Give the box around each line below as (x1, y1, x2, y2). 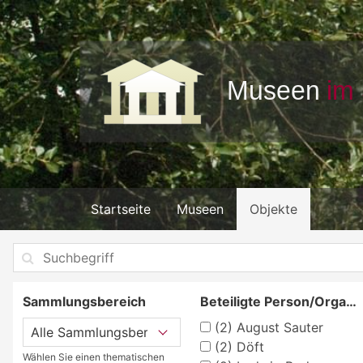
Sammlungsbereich (23, 293, 146, 310)
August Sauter (232, 318, 323, 335)
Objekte (250, 200, 297, 217)
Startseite (91, 200, 151, 217)
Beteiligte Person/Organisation (345, 293, 357, 310)
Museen (177, 200, 224, 217)
